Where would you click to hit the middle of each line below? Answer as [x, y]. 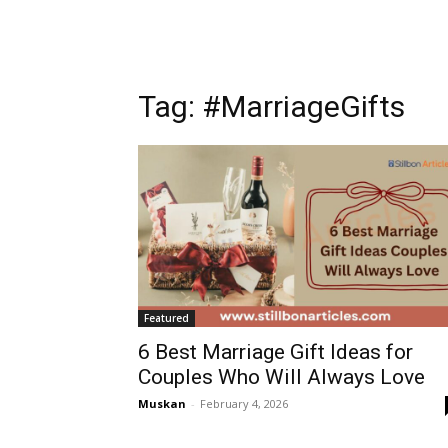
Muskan [162, 404]
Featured [166, 318]
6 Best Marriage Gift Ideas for [275, 352]
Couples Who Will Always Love [281, 377]
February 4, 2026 [244, 404]
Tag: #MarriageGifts [271, 106]
